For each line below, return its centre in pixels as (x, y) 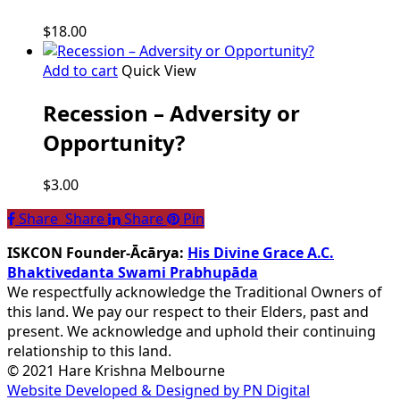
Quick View (159, 71)
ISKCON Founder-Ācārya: (97, 253)
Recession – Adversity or (171, 113)
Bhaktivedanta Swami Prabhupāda (133, 272)
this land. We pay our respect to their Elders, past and (188, 312)
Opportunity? (114, 143)
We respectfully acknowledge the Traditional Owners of (195, 292)
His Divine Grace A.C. (261, 253)
